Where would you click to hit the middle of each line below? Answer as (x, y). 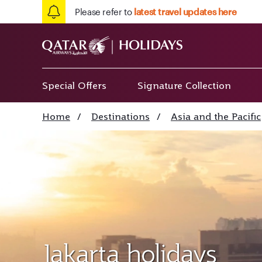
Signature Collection (184, 85)
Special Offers (74, 85)
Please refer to (104, 12)
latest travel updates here (185, 12)
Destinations (120, 116)
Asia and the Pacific (216, 116)
